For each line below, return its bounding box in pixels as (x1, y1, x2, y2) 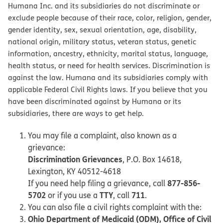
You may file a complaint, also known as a (28, 130, 177, 141)
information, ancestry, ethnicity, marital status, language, (8, 48, 208, 59)
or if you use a (46, 190, 100, 201)
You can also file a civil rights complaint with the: (28, 202, 202, 213)
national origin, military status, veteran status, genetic (8, 36, 196, 47)
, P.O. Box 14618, (122, 154, 182, 165)
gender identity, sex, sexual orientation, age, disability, (8, 24, 197, 35)
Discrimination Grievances (28, 153, 122, 165)
